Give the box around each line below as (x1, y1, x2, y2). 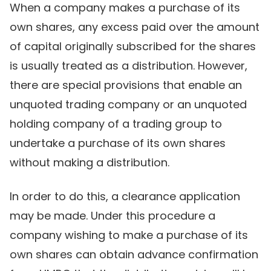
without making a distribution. (10, 154, 169, 170)
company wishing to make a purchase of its (10, 227, 248, 243)
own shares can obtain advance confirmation (10, 246, 258, 262)
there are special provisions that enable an (10, 77, 242, 93)
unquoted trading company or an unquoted (10, 96, 247, 112)
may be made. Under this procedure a (10, 207, 215, 223)
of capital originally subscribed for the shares (10, 38, 256, 54)
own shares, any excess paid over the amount (10, 19, 260, 34)
